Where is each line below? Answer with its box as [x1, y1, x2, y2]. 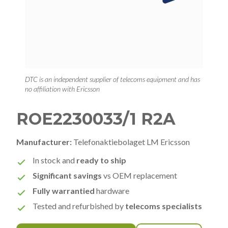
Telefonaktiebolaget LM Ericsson [72, 136, 190, 147]
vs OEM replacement [102, 170, 177, 180]
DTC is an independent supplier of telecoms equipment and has [25, 74, 200, 83]
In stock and [33, 155, 76, 165]
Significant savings [33, 170, 102, 180]
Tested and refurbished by [33, 201, 125, 211]
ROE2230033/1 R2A [16, 108, 176, 129]
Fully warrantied [33, 185, 95, 195]
